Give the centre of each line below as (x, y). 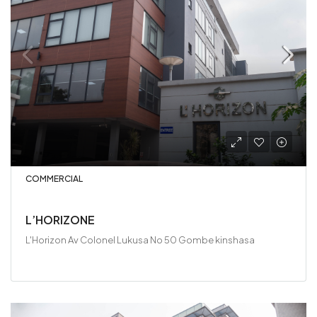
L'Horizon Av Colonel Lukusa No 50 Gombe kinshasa (140, 240)
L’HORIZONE (60, 219)
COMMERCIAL (54, 178)
